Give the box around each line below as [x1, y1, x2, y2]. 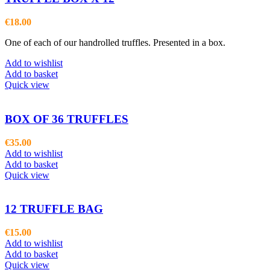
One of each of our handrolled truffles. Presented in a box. [5, 37, 225, 48]
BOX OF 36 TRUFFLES [5, 112, 128, 125]
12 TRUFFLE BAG [5, 202, 103, 216]
